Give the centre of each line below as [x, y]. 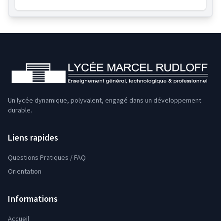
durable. [20, 110]
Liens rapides [33, 138]
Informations [33, 199]
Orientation [25, 171]
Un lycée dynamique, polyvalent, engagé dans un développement [105, 100]
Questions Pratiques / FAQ [47, 158]
